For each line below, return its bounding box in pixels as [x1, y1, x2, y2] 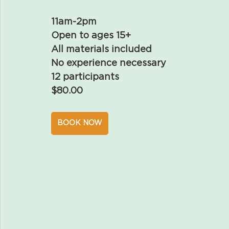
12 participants [51, 73, 119, 82]
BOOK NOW [57, 120, 102, 127]
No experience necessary [51, 59, 166, 68]
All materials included [51, 45, 152, 54]
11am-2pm [51, 17, 97, 27]
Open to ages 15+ [51, 31, 131, 40]
